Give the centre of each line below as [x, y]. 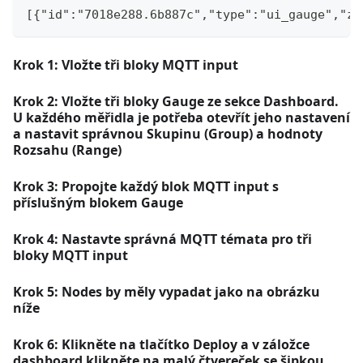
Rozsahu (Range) [67, 149]
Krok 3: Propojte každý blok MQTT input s [146, 186]
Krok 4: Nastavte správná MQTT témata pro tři [162, 239]
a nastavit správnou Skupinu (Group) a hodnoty [168, 133]
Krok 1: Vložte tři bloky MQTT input [126, 64]
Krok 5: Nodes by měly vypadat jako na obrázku [167, 291]
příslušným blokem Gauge [98, 202]
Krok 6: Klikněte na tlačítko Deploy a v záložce [161, 344]
